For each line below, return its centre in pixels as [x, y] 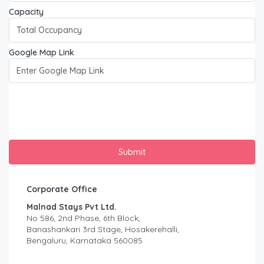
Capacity [26, 11]
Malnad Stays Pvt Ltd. [72, 207]
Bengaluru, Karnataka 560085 [85, 240]
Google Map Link [42, 52]
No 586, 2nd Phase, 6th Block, [83, 218]
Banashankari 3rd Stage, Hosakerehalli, [103, 229]
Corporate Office [62, 189]
